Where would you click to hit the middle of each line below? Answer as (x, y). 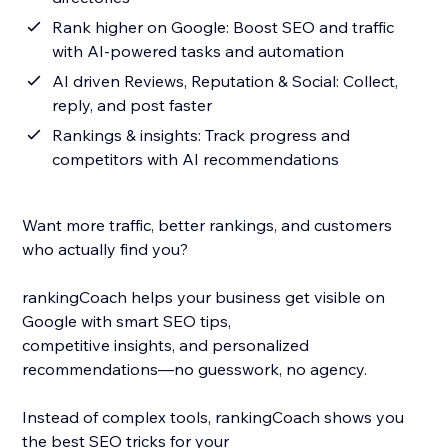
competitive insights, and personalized (166, 345)
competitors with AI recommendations (196, 159)
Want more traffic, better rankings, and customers (207, 225)
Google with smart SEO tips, (127, 321)
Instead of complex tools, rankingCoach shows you (213, 417)
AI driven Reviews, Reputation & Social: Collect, (225, 81)
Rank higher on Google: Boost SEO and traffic (223, 27)
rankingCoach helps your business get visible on (204, 297)
